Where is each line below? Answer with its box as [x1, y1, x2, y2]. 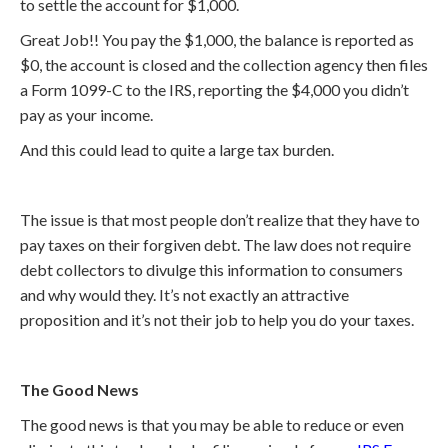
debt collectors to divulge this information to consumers [20, 260, 403, 279]
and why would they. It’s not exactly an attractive [20, 285, 349, 304]
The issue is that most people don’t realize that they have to [20, 210, 420, 229]
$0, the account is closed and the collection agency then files [20, 55, 428, 74]
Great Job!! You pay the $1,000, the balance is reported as [20, 30, 414, 49]
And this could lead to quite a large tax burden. [20, 140, 334, 159]
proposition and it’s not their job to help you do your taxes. [20, 310, 414, 329]
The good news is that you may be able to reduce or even [20, 415, 404, 434]
